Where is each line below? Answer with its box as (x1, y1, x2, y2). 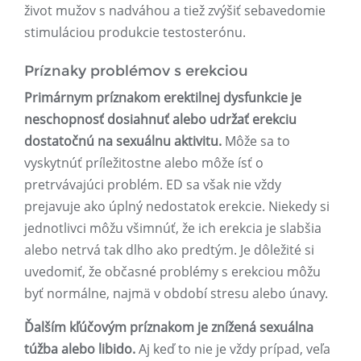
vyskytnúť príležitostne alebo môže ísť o (24, 154, 263, 172)
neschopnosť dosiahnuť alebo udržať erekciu (24, 110, 297, 129)
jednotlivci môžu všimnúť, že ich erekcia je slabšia (24, 219, 322, 238)
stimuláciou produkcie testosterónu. (24, 23, 246, 42)
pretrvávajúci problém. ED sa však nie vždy (24, 176, 281, 194)
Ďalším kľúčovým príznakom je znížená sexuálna (24, 318, 313, 337)
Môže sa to (222, 132, 290, 151)
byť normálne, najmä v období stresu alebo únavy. (24, 284, 328, 303)
